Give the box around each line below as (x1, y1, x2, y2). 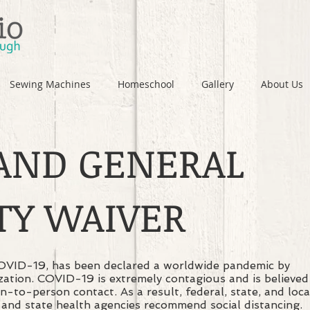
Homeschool (118, 77, 174, 91)
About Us (261, 77, 303, 91)
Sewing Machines (10, 77, 91, 91)
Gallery (201, 77, 234, 91)
